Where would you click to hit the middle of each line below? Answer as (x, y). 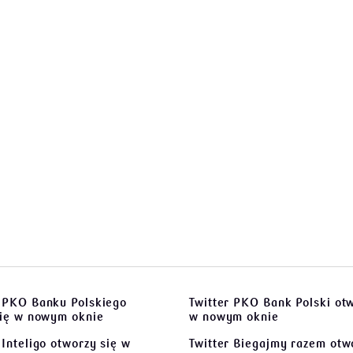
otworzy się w (89, 344)
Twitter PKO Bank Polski (260, 303)
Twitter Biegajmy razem (258, 344)
